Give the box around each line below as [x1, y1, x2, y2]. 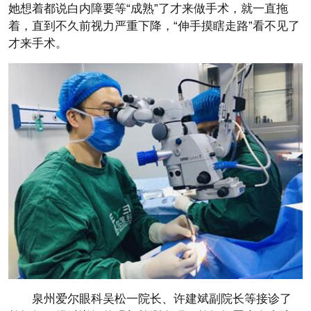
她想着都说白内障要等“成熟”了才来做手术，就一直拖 [8, 2, 288, 15]
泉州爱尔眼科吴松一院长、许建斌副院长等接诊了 [32, 292, 292, 305]
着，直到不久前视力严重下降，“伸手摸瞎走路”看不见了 [8, 19, 300, 33]
